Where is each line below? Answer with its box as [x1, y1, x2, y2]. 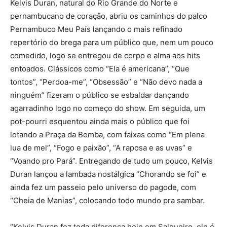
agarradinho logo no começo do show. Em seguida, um [10, 103, 205, 113]
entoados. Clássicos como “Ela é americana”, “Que [10, 63, 190, 73]
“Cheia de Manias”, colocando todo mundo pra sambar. [10, 195, 205, 205]
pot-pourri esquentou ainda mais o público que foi [10, 116, 190, 126]
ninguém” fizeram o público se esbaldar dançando [10, 90, 189, 100]
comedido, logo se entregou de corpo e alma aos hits [10, 50, 200, 60]
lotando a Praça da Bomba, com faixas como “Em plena [10, 129, 205, 139]
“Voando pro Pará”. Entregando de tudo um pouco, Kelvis [10, 156, 213, 166]
